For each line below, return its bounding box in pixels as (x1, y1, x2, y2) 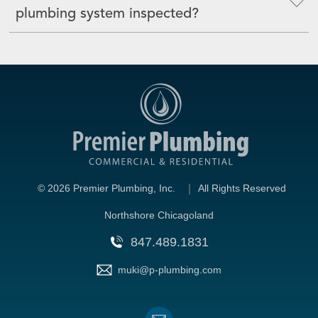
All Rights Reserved (196, 182, 286, 194)
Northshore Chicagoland (104, 209, 214, 221)
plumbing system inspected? (15, 7, 199, 21)
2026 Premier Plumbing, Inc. (48, 182, 175, 194)
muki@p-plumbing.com (118, 264, 221, 275)
